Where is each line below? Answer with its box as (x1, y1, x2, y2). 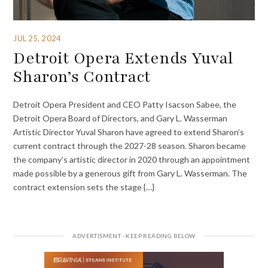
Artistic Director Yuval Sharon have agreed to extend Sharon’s (13, 127, 245, 138)
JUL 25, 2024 (13, 33, 61, 43)
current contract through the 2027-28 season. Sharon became (13, 141, 246, 151)
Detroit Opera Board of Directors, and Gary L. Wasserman (13, 113, 228, 124)
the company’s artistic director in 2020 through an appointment (13, 154, 251, 165)
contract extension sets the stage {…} (13, 182, 155, 193)
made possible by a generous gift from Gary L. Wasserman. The (13, 168, 248, 179)
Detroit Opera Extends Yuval (13, 47, 233, 69)
